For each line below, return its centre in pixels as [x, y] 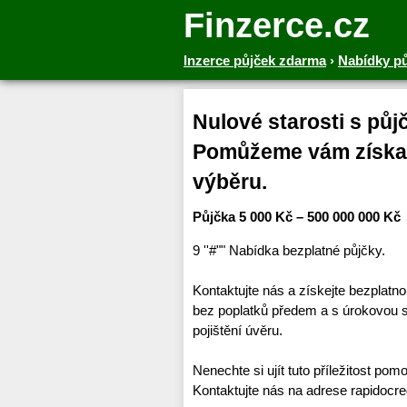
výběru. [230, 182]
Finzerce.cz [277, 25]
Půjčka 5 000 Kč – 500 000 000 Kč [297, 217]
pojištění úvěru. [238, 331]
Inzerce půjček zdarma [255, 60]
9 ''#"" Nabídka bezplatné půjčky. [289, 251]
